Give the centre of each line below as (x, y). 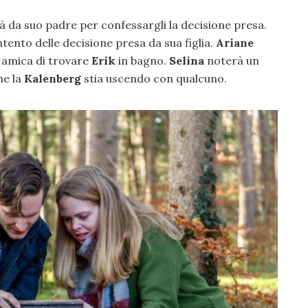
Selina (188, 61)
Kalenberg (53, 79)
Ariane (235, 43)
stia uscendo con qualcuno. (154, 79)
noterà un (233, 61)
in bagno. (142, 61)
